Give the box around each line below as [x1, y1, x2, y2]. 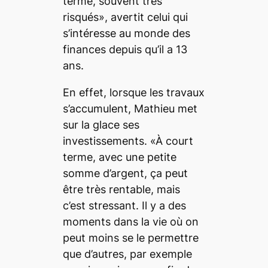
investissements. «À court [62, 134, 193, 147]
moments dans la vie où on [62, 215, 199, 228]
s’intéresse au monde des [62, 26, 190, 39]
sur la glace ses [62, 118, 139, 131]
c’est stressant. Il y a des [62, 199, 186, 212]
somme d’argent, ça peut [62, 166, 188, 179]
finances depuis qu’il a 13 [62, 42, 187, 56]
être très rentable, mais [62, 182, 180, 196]
